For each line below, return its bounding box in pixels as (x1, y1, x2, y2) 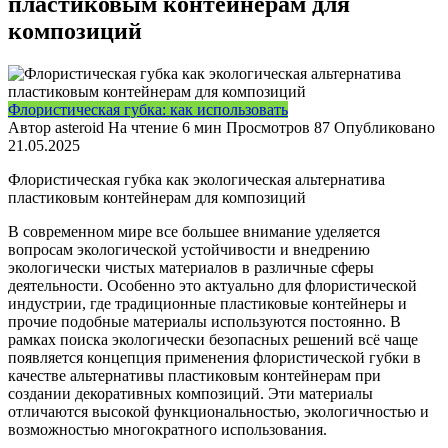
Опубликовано (334, 118, 435, 136)
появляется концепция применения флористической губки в (8, 348, 421, 366)
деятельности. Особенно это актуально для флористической (8, 276, 417, 294)
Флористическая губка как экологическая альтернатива (8, 170, 385, 188)
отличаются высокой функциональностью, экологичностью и (8, 402, 429, 420)
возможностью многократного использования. (8, 420, 327, 438)
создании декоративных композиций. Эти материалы (8, 384, 373, 402)
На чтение (108, 118, 178, 136)
